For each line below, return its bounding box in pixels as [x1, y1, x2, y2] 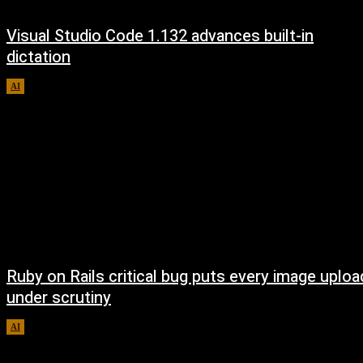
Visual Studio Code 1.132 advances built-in [6, 24, 314, 49]
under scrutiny [6, 285, 111, 310]
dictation [6, 45, 70, 70]
